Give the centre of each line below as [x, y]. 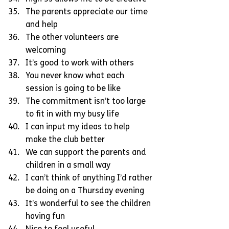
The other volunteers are [73, 38]
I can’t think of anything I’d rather [90, 178]
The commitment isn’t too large [87, 101]
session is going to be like [75, 89]
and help [44, 25]
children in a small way [70, 165]
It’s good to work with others [82, 63]
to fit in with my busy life [74, 114]
